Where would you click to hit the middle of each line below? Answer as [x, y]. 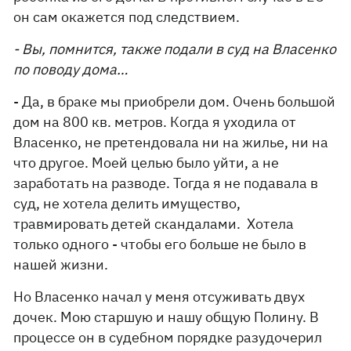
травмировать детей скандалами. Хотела [154, 224]
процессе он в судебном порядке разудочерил [168, 337]
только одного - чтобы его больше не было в [160, 244]
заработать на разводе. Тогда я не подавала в [166, 183]
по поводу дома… [71, 69]
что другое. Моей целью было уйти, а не [147, 163]
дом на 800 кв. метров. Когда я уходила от [155, 122]
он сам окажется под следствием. [127, 17]
